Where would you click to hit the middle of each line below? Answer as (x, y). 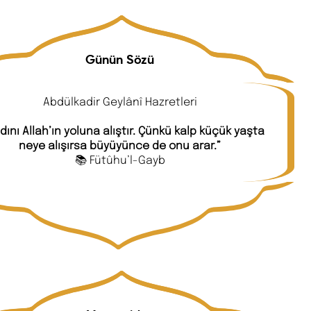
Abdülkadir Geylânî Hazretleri (120, 101)
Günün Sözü (120, 60)
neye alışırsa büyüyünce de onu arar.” (120, 145)
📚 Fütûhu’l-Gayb (120, 160)
